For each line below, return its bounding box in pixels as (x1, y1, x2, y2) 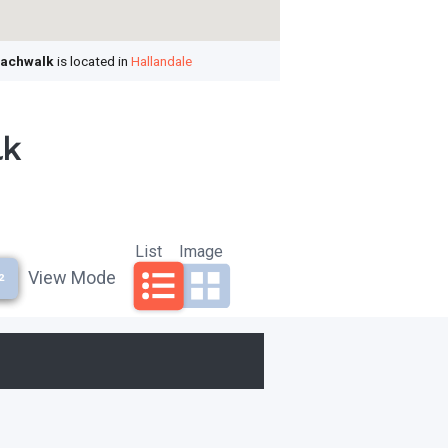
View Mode (28, 267, 117, 289)
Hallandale (131, 53, 193, 69)
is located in (54, 53, 132, 69)
